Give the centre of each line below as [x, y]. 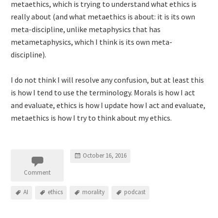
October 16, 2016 [105, 156]
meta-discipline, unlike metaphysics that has [86, 29]
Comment [37, 173]
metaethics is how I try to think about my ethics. [91, 118]
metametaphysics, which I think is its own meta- [92, 42]
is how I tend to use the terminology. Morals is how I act [103, 92]
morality [94, 192]
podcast [135, 192]
